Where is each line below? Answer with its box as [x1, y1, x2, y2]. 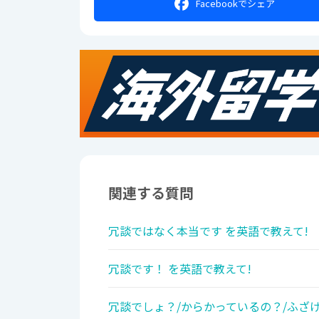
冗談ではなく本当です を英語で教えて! [108, 222, 308, 240]
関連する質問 [108, 182, 194, 204]
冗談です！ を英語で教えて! [108, 260, 251, 278]
